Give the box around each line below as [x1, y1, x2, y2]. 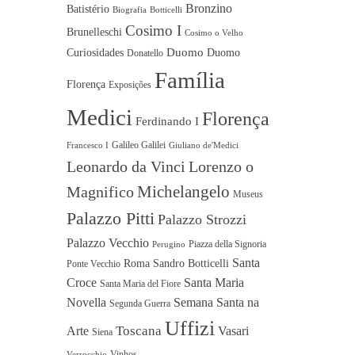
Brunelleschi [66, 26, 122, 39]
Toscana [115, 323, 162, 339]
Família [154, 67, 225, 94]
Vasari [217, 324, 249, 338]
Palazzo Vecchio [66, 236, 149, 250]
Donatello [126, 48, 163, 59]
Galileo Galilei [111, 139, 166, 151]
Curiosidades [66, 47, 124, 59]
